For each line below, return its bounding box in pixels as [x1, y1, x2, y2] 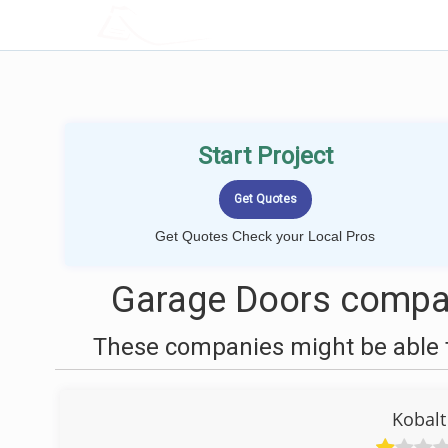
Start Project [197, 142, 333, 170]
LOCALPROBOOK [147, 14, 279, 35]
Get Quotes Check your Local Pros [155, 228, 375, 244]
